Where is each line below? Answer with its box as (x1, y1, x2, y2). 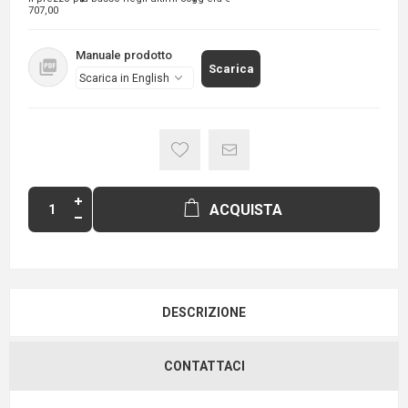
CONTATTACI (163, 359, 245, 374)
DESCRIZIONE (162, 305, 246, 321)
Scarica (208, 62, 254, 76)
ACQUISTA (209, 201, 282, 219)
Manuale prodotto (76, 48, 173, 63)
